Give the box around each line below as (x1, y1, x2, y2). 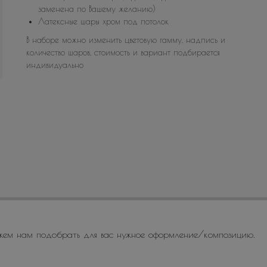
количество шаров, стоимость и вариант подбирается (26, 48, 220, 57)
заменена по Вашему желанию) (38, 4, 156, 14)
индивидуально (26, 60, 83, 70)
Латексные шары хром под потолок (38, 17, 169, 26)
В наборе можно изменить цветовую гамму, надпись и (26, 35, 225, 45)
